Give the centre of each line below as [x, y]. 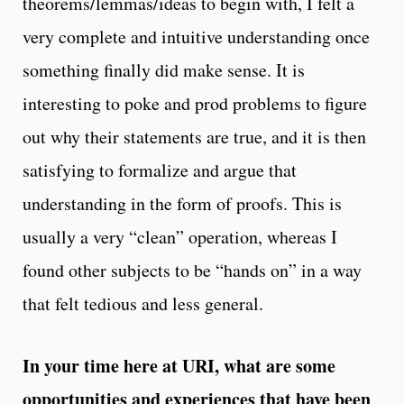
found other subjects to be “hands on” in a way [192, 270]
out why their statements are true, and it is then [194, 136]
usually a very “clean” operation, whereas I [180, 236]
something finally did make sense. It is [164, 69]
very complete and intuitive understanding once [196, 36]
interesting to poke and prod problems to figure [195, 103]
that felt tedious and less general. [146, 303]
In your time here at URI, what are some [179, 365]
